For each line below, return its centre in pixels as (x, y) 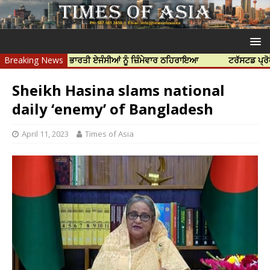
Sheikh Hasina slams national (118, 90)
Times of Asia (109, 134)
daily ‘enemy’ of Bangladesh (113, 109)
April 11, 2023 (45, 134)
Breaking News (34, 60)
